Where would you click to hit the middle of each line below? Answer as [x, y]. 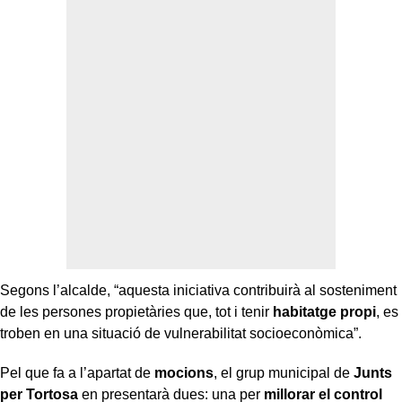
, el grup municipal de [284, 372]
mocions [184, 372]
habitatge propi [324, 311]
